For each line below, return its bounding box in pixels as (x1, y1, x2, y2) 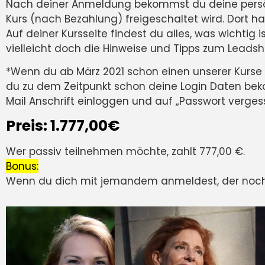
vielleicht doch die (6, 41, 103, 56)
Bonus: (6, 159, 38, 174)
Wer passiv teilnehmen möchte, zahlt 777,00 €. (6, 144, 245, 159)
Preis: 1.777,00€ (6, 115, 120, 137)
